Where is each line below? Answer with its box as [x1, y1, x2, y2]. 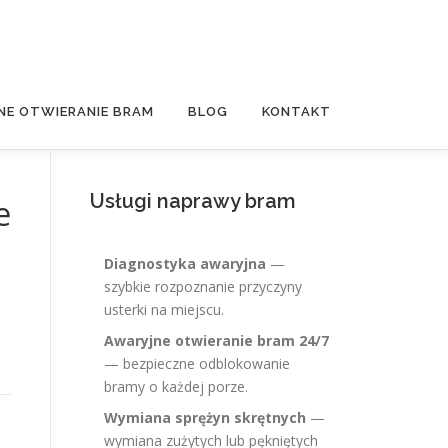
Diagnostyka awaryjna [104, 254, 266, 273]
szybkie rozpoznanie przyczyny [104, 277, 302, 296]
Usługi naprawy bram [90, 189, 296, 213]
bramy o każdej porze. [104, 377, 248, 396]
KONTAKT [262, 104, 331, 119]
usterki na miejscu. [104, 300, 224, 319]
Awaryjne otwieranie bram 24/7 [104, 331, 329, 350]
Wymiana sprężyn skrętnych [104, 408, 306, 427]
